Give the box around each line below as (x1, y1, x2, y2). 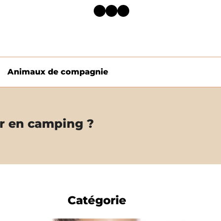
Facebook (96, 3, 102, 17)
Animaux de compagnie (7, 67, 108, 76)
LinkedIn (119, 3, 126, 17)
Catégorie (67, 193, 126, 207)
